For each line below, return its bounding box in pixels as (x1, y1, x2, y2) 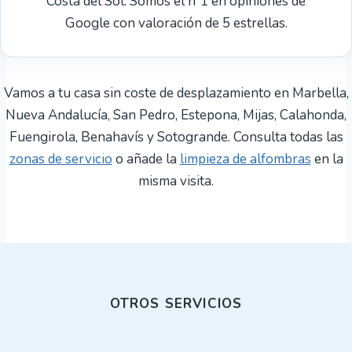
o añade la (112, 149, 180, 168)
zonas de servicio (9, 149, 112, 168)
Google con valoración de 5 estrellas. (64, 13, 288, 32)
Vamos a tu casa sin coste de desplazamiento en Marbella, (3, 83, 349, 102)
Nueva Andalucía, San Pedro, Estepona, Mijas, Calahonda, (5, 105, 346, 124)
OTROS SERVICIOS (109, 294, 243, 313)
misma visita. (138, 171, 214, 190)
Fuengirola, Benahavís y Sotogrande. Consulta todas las (9, 127, 343, 146)
